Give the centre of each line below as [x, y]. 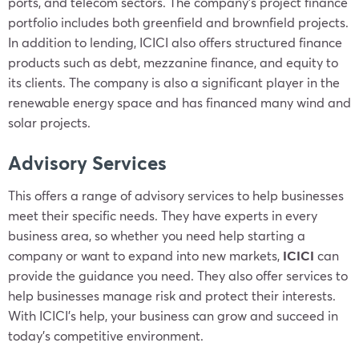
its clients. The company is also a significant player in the [174, 82]
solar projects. [49, 122]
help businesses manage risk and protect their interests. [172, 295]
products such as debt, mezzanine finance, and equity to [173, 62]
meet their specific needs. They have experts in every [163, 215]
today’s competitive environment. [106, 335]
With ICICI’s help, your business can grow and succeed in [173, 315]
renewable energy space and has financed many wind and [179, 102]
